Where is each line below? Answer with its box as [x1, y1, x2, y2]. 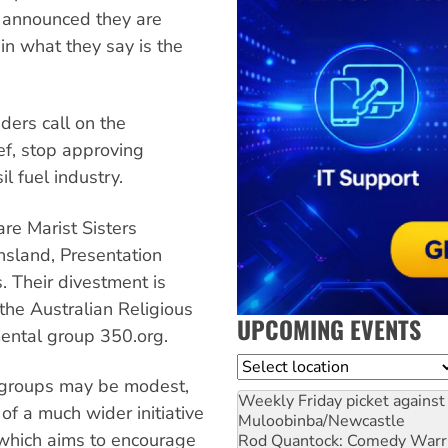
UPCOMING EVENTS [237, 310, 421, 347]
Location [237, 354, 301, 377]
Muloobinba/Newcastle [238, 409, 405, 432]
